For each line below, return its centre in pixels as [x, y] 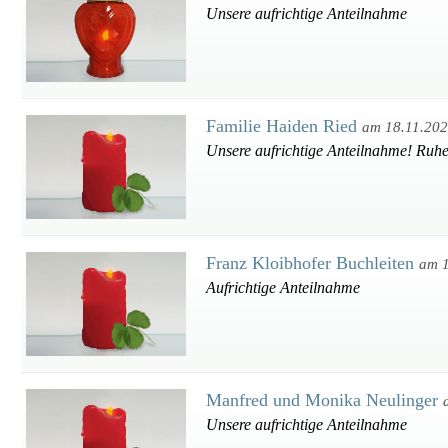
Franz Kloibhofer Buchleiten [312, 263]
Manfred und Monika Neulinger [324, 400]
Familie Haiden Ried [284, 126]
